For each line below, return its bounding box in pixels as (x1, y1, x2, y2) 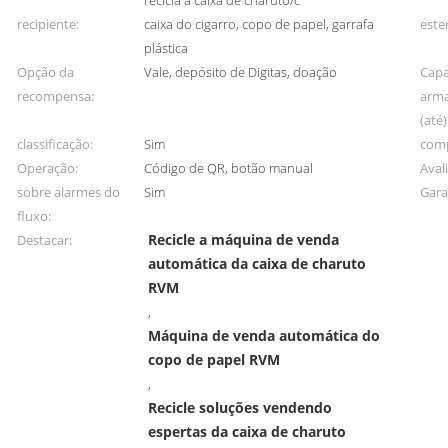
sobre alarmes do (17, 183, 120, 201)
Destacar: (17, 231, 72, 249)
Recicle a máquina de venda (147, 230, 339, 249)
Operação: (17, 159, 78, 177)
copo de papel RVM (147, 350, 280, 369)
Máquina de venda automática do (147, 326, 380, 345)
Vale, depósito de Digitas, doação (144, 63, 338, 81)
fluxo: (17, 207, 51, 225)
